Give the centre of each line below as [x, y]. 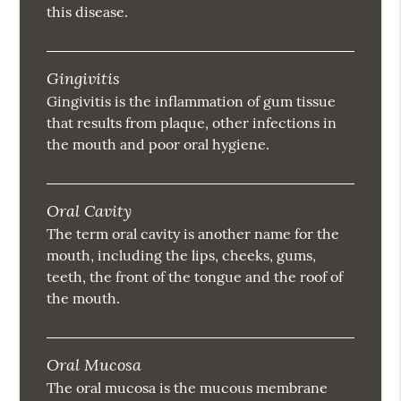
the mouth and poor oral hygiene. [158, 145]
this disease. [88, 12]
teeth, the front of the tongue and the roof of [195, 277]
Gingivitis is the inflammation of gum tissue [192, 102]
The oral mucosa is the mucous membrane [188, 388]
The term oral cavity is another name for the [193, 234]
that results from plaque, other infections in [192, 123]
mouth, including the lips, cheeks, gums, [182, 256]
